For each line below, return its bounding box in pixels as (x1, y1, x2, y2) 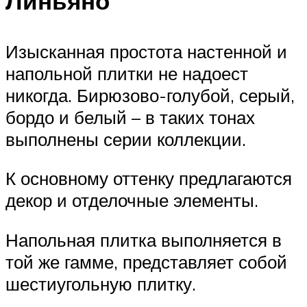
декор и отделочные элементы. (5, 189, 258, 212)
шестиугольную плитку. (5, 272, 196, 295)
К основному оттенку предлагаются (5, 167, 292, 190)
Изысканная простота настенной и (5, 40, 287, 62)
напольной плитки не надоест (5, 62, 248, 84)
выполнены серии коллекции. (5, 127, 246, 150)
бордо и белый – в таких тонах (5, 106, 255, 128)
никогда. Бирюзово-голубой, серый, (5, 84, 295, 106)
